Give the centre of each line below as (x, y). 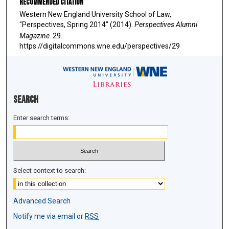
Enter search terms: (42, 118)
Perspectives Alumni (166, 24)
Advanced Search (42, 201)
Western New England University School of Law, (95, 14)
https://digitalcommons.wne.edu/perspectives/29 (100, 46)
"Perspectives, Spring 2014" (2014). (77, 24)
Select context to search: (50, 170)
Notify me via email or (49, 216)
